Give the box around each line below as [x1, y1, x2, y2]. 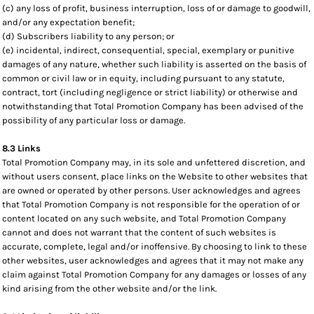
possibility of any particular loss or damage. [2, 115, 185, 125]
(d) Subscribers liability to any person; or [2, 31, 175, 41]
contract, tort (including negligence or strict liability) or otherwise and [2, 87, 298, 97]
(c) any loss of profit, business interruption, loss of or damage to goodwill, [2, 3, 310, 13]
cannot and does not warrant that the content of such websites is [2, 227, 276, 238]
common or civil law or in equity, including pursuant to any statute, [2, 73, 285, 83]
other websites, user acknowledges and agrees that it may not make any [2, 255, 303, 266]
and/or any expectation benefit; [2, 17, 135, 27]
